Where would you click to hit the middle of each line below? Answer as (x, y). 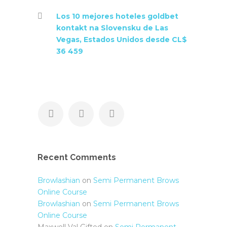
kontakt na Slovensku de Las (112, 28)
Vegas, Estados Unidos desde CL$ (122, 40)
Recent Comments (77, 157)
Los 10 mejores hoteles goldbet (117, 16)
